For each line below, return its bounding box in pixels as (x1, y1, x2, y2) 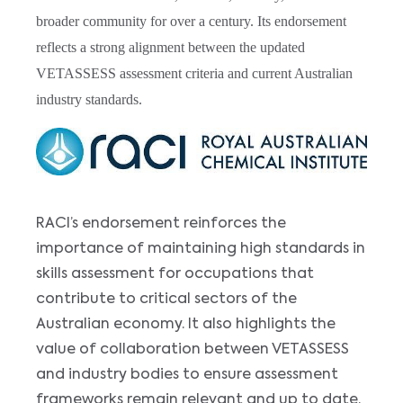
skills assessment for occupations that (36, 266, 314, 282)
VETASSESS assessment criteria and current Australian (36, 66, 353, 82)
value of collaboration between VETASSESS (36, 342, 349, 357)
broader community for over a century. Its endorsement (36, 13, 346, 30)
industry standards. (36, 92, 142, 108)
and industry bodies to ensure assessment (36, 367, 338, 382)
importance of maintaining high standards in (36, 241, 365, 256)
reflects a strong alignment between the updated (36, 40, 305, 56)
